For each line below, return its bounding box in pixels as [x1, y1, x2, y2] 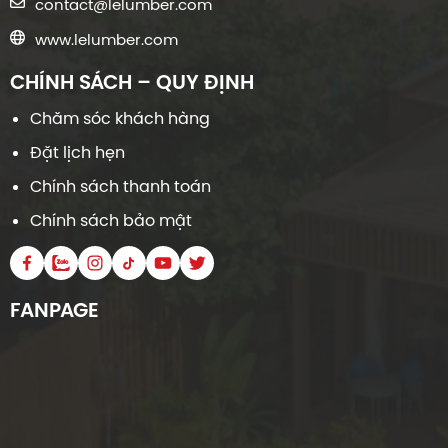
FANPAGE [10, 295, 99, 323]
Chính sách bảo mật [30, 209, 192, 231]
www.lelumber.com [35, 29, 178, 50]
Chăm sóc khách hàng [30, 107, 210, 129]
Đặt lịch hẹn [30, 141, 125, 163]
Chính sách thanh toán [30, 175, 211, 197]
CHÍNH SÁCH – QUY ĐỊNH [10, 67, 254, 95]
